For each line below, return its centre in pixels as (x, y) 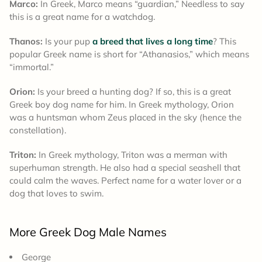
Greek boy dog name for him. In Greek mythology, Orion (122, 105)
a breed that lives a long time (153, 42)
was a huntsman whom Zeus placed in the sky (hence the (125, 118)
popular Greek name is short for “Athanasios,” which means (129, 54)
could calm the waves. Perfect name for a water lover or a (125, 181)
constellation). (38, 130)
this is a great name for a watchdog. (83, 17)
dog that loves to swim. (56, 194)
